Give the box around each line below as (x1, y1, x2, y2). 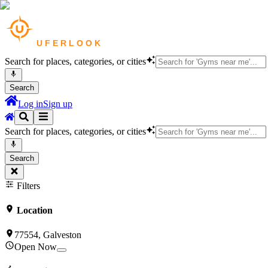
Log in (18, 99, 43, 109)
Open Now (14, 242, 57, 252)
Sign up (43, 99, 72, 109)
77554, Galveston (14, 230, 81, 240)
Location (14, 205, 53, 215)
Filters (14, 180, 40, 191)
